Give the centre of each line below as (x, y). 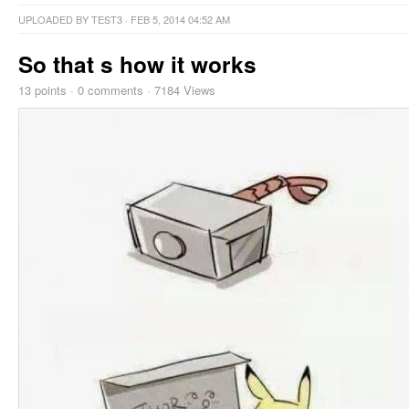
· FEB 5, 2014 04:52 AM (176, 19)
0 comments (110, 89)
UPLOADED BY (55, 19)
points (49, 89)
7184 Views (185, 89)
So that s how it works (137, 63)
